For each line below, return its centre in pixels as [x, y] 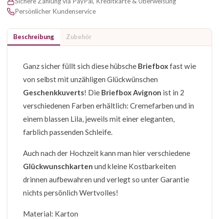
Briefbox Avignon [131, 93]
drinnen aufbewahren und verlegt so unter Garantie [106, 180]
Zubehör [79, 37]
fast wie [182, 66]
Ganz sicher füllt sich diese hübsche [80, 66]
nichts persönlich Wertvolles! [71, 193]
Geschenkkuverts [54, 93]
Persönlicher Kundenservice [55, 11]
